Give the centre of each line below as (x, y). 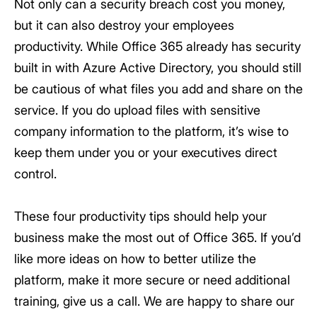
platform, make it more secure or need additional (152, 280)
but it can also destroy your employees (124, 25)
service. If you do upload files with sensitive (137, 110)
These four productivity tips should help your (140, 216)
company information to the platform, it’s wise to (151, 131)
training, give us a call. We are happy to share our (154, 301)
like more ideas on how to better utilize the (135, 259)
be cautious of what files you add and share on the (158, 89)
